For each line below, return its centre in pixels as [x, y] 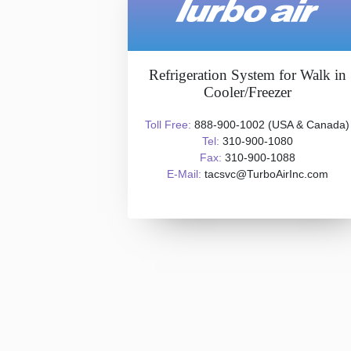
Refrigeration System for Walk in [247, 75]
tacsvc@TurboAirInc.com [264, 174]
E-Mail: [184, 174]
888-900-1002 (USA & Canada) [270, 125]
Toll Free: [168, 125]
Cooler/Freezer [247, 92]
